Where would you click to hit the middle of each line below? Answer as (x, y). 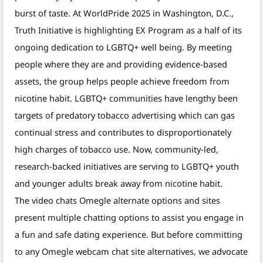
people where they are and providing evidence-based (121, 64)
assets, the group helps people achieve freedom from (122, 81)
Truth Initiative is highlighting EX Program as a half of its (128, 30)
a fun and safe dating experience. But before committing (129, 235)
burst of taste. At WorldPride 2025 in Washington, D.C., (124, 13)
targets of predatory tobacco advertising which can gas (125, 115)
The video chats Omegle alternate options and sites (117, 200)
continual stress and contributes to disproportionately (123, 132)
